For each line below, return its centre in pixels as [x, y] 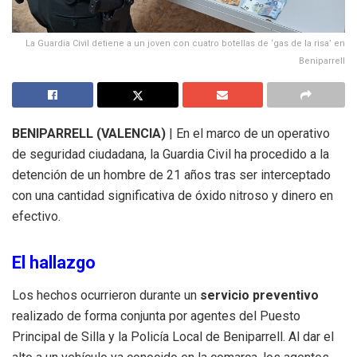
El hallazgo [54, 263]
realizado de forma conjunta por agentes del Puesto [156, 316]
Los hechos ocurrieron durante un [106, 295]
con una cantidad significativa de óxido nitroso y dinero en [173, 195]
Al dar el [311, 336]
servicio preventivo [259, 295]
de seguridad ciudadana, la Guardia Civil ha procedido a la [171, 154]
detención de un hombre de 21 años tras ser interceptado [171, 175]
